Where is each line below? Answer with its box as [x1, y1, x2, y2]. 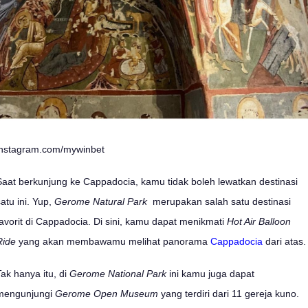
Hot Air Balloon [227, 215, 291, 227]
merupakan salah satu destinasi [153, 195, 291, 207]
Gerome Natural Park [54, 195, 153, 207]
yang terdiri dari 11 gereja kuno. [158, 287, 299, 299]
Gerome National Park [69, 267, 166, 279]
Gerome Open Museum [55, 287, 158, 299]
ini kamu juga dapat [166, 267, 254, 279]
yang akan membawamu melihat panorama [16, 235, 210, 247]
